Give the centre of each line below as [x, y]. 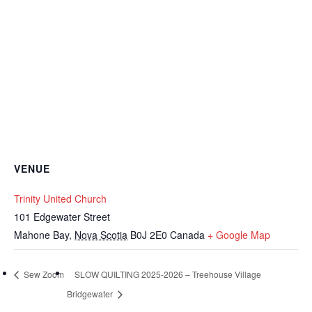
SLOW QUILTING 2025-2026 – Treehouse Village [168, 274]
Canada [187, 235]
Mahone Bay [41, 235]
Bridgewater [91, 293]
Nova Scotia [101, 235]
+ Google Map [239, 235]
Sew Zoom [43, 274]
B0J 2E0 [149, 235]
